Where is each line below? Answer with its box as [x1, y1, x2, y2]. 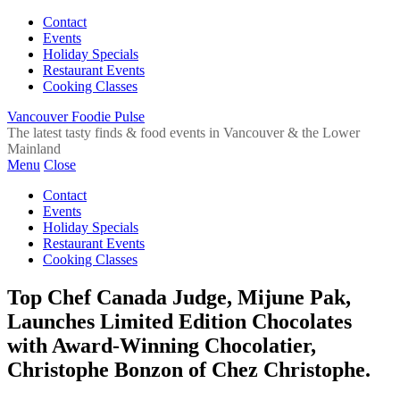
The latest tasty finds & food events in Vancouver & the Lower [7, 125, 360, 140]
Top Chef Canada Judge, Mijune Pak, [7, 285, 351, 309]
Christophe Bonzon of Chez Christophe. [7, 357, 371, 381]
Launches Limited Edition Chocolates [7, 309, 352, 333]
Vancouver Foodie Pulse [7, 109, 145, 124]
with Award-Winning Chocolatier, [7, 333, 316, 357]
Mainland [7, 141, 61, 156]
